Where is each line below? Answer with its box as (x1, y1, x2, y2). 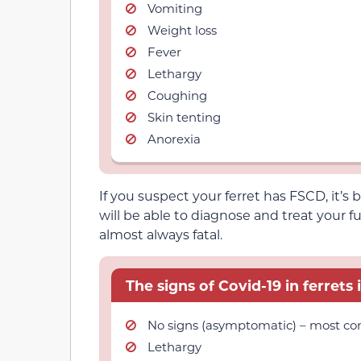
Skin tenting (147, 108, 221, 125)
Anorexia (147, 130, 201, 147)
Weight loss (147, 21, 217, 38)
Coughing (147, 86, 207, 103)
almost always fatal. (99, 225, 222, 243)
